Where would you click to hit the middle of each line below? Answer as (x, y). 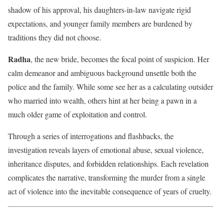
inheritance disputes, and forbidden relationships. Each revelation (108, 164)
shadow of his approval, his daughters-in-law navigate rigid (99, 10)
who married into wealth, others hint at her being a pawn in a (102, 101)
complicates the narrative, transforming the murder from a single (107, 178)
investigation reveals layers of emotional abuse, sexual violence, (106, 150)
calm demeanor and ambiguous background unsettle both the (102, 73)
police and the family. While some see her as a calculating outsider (110, 87)
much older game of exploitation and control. (77, 114)
